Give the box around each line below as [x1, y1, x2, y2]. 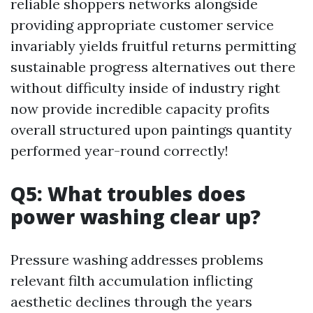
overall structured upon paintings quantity [10, 121, 292, 138]
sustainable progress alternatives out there [10, 58, 296, 75]
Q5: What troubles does [10, 180, 246, 207]
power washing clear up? [10, 203, 261, 230]
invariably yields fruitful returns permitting [10, 37, 296, 54]
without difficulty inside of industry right [10, 79, 280, 96]
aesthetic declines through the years [10, 293, 252, 310]
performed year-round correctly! [10, 142, 228, 159]
